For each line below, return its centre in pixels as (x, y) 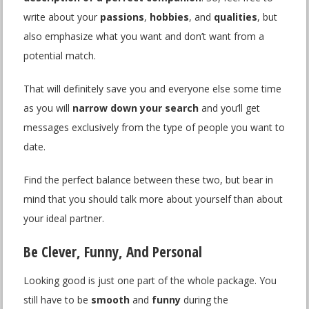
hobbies (170, 17)
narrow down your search (136, 108)
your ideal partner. (64, 219)
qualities (236, 17)
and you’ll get (230, 108)
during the (205, 300)
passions (122, 17)
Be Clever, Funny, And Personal (113, 252)
